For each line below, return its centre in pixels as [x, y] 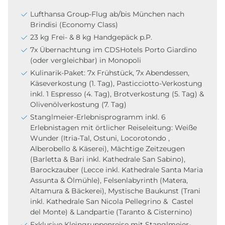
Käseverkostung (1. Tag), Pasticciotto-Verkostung [116, 83]
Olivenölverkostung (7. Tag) [78, 104]
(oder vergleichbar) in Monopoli [86, 60]
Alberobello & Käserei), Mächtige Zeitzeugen [107, 148]
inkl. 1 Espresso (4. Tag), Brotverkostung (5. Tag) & [117, 94]
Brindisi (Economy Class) [74, 24]
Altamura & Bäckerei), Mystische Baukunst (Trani [115, 191]
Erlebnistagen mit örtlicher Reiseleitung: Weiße [114, 127]
